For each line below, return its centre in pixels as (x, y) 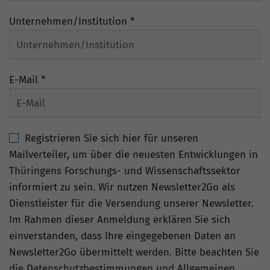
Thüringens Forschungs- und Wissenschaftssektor (125, 171)
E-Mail (25, 80)
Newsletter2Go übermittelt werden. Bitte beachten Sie (134, 253)
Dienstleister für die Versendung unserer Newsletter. (131, 204)
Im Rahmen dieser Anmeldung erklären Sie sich (120, 220)
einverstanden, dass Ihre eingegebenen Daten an (122, 236)
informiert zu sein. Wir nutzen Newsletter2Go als (122, 187)
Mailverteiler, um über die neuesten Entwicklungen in (133, 155)
